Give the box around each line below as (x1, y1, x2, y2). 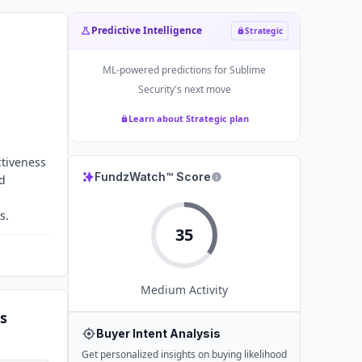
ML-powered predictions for (103, 63, 229, 77)
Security (137, 82, 175, 96)
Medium (141, 282, 186, 297)
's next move (174, 82, 231, 96)
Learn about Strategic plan (128, 112, 249, 124)
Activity (186, 282, 228, 297)
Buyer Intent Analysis (96, 326, 221, 340)
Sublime (229, 63, 266, 77)
